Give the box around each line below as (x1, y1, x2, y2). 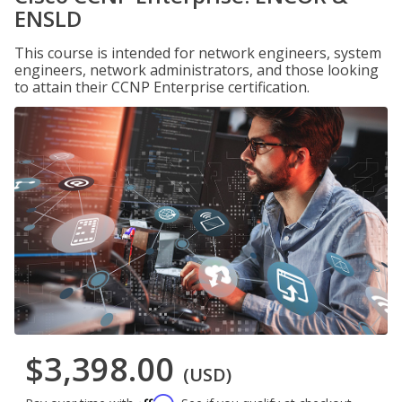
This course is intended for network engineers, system (14, 43, 381, 63)
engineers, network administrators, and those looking (14, 60, 379, 80)
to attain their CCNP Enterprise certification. (14, 77, 310, 97)
